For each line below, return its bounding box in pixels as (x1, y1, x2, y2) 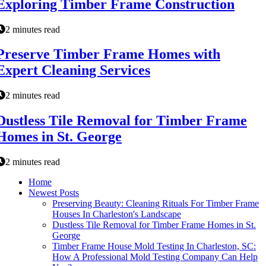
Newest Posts (28, 188, 79, 198)
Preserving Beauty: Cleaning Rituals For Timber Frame (52, 198, 259, 209)
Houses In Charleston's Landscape (52, 209, 181, 220)
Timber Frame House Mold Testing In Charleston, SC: (52, 241, 256, 252)
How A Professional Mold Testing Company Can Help (52, 252, 258, 262)
